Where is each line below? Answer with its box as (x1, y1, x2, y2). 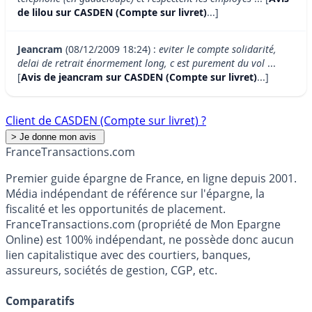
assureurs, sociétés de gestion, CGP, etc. (6, 263, 217, 279)
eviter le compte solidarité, (159, 42, 276, 56)
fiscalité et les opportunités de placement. (6, 201, 226, 217)
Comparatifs (6, 292, 75, 309)
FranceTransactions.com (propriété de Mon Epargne (6, 217, 281, 233)
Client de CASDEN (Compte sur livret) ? (6, 113, 206, 129)
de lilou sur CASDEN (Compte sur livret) (17, 6, 207, 19)
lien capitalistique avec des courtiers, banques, (6, 247, 251, 263)
